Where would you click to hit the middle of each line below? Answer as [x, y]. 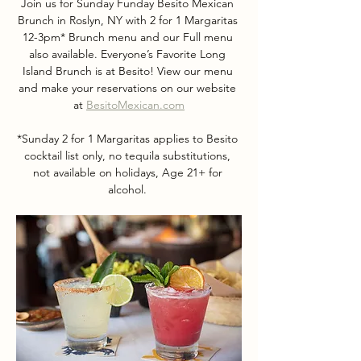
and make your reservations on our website [129, 88]
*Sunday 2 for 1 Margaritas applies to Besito [129, 139]
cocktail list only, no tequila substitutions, [129, 156]
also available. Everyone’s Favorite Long [129, 54]
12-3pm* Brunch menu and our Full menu [129, 37]
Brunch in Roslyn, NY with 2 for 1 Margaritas [129, 20]
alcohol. [129, 189]
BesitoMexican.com [135, 105]
